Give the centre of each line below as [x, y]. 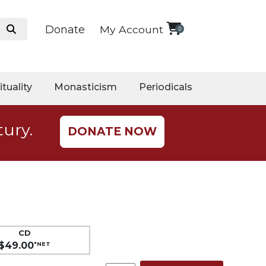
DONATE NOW [112, 131]
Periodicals [166, 87]
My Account [132, 29]
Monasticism [85, 87]
